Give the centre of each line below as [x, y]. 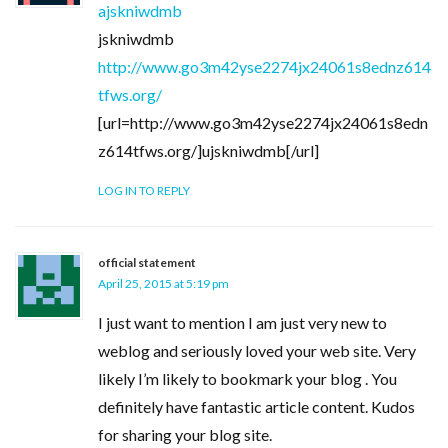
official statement [147, 262]
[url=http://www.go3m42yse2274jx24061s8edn [263, 122]
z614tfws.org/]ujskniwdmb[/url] [208, 150]
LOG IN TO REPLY [144, 190]
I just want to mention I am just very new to [242, 322]
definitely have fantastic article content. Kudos [256, 406]
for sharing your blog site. [185, 434]
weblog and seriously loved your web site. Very [257, 350]
